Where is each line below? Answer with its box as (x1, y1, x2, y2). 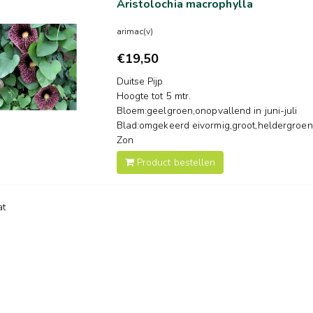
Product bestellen (133, 155, 216, 169)
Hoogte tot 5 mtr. (116, 89, 191, 103)
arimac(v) (116, 25, 154, 38)
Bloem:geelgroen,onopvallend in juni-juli (116, 103, 298, 117)
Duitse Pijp (116, 74, 163, 88)
